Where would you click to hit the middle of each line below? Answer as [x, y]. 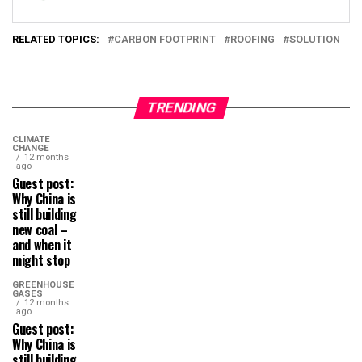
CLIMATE [31, 139]
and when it [42, 245]
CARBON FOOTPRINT [165, 39]
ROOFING [253, 39]
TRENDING [181, 107]
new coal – [40, 229]
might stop [41, 260]
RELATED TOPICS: [56, 39]
